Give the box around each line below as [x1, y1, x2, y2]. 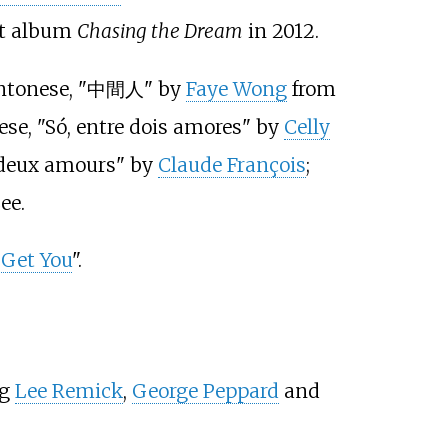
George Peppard [131, 378, 279, 403]
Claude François [157, 152, 306, 177]
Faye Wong [185, 76, 287, 101]
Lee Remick [14, 378, 123, 403]
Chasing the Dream [76, 19, 243, 44]
